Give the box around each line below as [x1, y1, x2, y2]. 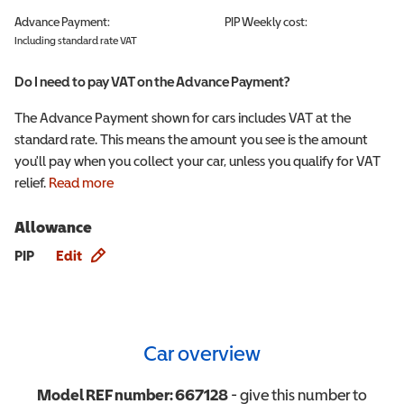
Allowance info [114, 227, 189, 241]
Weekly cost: [241, 14, 308, 29]
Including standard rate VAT [14, 34, 137, 47]
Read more [49, 174, 114, 190]
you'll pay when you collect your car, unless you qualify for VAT [14, 152, 381, 169]
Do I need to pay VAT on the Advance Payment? [14, 73, 289, 89]
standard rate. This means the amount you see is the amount [14, 131, 368, 147]
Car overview [143, 341, 261, 365]
